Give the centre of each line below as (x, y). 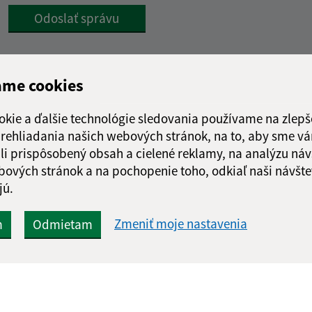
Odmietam (63, 224)
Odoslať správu (77, 18)
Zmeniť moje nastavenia (181, 224)
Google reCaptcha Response (73, 13)
